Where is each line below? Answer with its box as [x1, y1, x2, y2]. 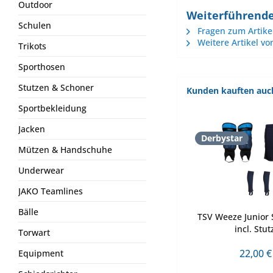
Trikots [18, 40, 46, 52]
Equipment [18, 247, 63, 259]
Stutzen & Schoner [18, 82, 94, 93]
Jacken [18, 123, 45, 135]
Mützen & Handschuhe [18, 144, 112, 155]
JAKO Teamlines [18, 185, 83, 197]
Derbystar [201, 132, 243, 144]
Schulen [18, 19, 51, 31]
